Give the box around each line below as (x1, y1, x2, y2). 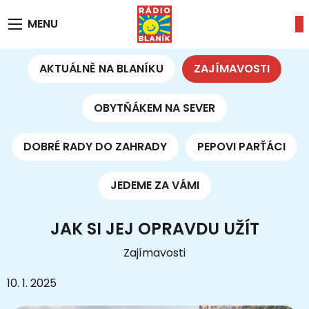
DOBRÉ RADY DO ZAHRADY (23, 138, 167, 154)
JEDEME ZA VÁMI (110, 177, 199, 194)
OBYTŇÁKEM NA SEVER (94, 99, 215, 116)
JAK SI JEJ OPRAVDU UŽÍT (50, 217, 259, 240)
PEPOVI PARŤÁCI (197, 138, 286, 154)
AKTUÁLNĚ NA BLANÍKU (39, 61, 163, 77)
